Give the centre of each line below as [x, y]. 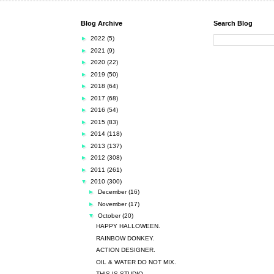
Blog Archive [102, 23]
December [113, 192]
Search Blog [233, 23]
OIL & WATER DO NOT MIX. [136, 262]
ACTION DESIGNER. [126, 250]
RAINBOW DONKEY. [125, 238]
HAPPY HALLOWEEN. [128, 226]
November [113, 204]
